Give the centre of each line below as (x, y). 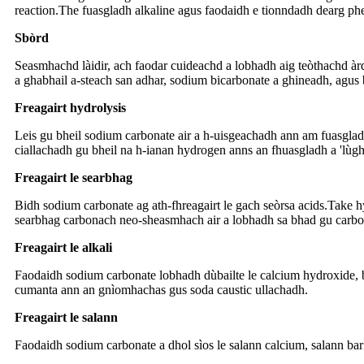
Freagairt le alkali (63, 248)
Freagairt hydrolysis (70, 108)
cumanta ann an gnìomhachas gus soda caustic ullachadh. (161, 290)
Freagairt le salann (66, 318)
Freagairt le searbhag (74, 178)
